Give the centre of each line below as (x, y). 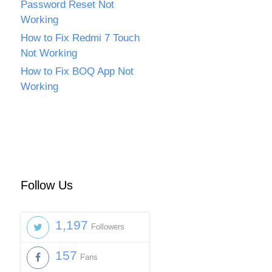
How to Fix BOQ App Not (77, 71)
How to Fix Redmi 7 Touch (80, 38)
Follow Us (47, 185)
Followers (108, 227)
